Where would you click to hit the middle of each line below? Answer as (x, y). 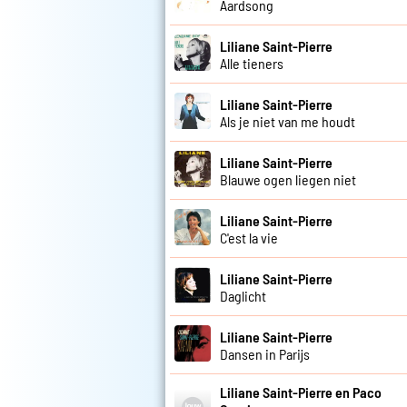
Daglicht (243, 295)
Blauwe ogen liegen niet (288, 179)
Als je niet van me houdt (288, 121)
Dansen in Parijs (265, 353)
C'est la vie (249, 237)
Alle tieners (252, 63)
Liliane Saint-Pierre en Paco (301, 392)
